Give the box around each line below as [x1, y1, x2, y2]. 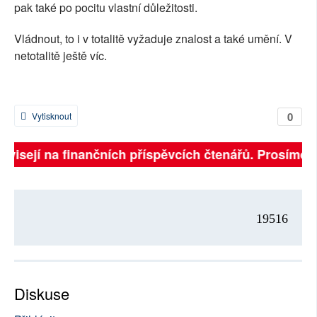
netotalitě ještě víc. [14, 47, 107, 64]
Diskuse [14, 282, 69, 305]
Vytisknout [30, 110, 71, 122]
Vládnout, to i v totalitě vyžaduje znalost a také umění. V [14, 30, 292, 47]
